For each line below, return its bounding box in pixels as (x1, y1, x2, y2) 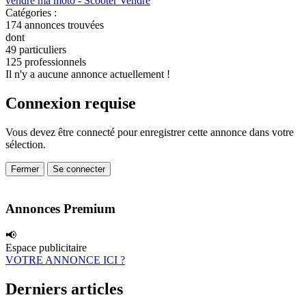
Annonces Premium (5, 201, 115, 216)
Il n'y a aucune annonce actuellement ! (5, 68, 170, 81)
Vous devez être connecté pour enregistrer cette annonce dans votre (5, 126, 294, 139)
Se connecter (53, 164, 105, 175)
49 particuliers (5, 44, 66, 56)
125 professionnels (5, 56, 86, 68)
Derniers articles (5, 279, 123, 298)
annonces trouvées (22, 19, 104, 31)
